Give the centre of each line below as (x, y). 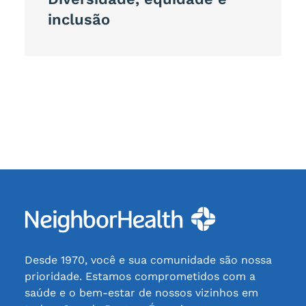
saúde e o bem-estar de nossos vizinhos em (141, 293)
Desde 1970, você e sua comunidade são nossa (148, 260)
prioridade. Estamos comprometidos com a (140, 276)
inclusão (79, 20)
